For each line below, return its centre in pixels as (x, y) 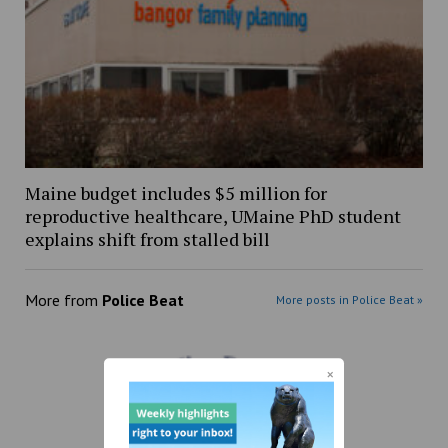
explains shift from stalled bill (147, 238)
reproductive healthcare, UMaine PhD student (212, 215)
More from (63, 299)
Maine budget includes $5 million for (175, 192)
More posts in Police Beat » (350, 299)
